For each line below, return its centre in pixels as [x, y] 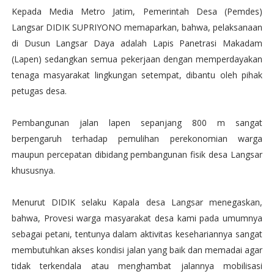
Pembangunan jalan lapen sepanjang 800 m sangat [137, 123]
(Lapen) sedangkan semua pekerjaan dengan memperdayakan [137, 59]
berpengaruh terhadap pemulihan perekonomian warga [137, 139]
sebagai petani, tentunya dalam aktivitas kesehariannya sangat [137, 234]
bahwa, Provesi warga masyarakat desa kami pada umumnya [137, 218]
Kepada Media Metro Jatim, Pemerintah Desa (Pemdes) [137, 11]
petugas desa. [39, 91]
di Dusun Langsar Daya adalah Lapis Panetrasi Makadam [137, 43]
